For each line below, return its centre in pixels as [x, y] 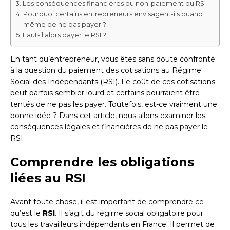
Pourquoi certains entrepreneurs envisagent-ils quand [113, 14]
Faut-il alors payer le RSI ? [64, 35]
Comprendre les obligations [102, 162]
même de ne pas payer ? [64, 25]
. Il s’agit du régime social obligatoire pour [129, 213]
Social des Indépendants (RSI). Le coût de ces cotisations [113, 82]
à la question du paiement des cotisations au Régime [106, 71]
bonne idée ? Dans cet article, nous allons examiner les [108, 116]
